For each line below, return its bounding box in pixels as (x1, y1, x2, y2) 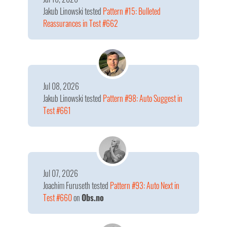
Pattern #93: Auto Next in (110, 179, 179, 192)
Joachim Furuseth (43, 179, 92, 192)
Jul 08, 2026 (43, 80, 79, 92)
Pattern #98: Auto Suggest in (103, 92, 182, 104)
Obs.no (82, 192, 104, 204)
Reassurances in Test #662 (43, 17, 118, 29)
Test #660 (43, 192, 72, 204)
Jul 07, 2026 (43, 167, 78, 179)
